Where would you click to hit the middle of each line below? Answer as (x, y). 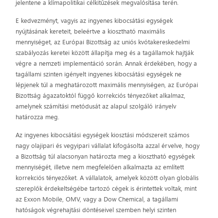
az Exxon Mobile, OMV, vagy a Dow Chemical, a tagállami (97, 199)
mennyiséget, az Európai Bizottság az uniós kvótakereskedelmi (103, 42)
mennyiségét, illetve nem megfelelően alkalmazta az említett (100, 167)
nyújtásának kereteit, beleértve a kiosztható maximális (91, 31)
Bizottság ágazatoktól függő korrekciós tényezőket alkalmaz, (101, 96)
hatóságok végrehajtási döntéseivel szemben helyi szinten (96, 210)
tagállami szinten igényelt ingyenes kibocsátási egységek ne (99, 74)
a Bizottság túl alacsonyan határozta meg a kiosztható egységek (105, 156)
